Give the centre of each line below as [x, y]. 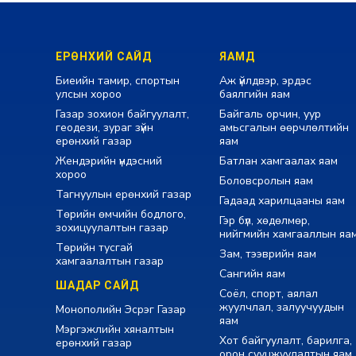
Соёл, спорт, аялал [268, 293]
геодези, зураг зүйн [104, 127]
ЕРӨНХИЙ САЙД [104, 56]
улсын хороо [89, 94]
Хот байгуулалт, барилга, [285, 340]
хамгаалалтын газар [110, 261]
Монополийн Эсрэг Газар [121, 309]
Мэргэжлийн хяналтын [115, 329]
